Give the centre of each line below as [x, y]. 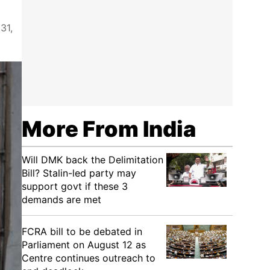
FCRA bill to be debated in [82, 231]
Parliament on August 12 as [84, 245]
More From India [109, 129]
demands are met [61, 199]
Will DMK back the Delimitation [93, 160]
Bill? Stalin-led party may [79, 173]
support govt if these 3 [75, 186]
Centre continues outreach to [89, 258]
